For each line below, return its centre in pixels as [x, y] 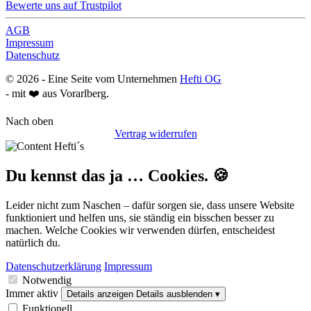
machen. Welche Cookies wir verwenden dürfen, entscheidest [140, 230]
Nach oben [30, 121]
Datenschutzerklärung [53, 266]
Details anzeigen [100, 294]
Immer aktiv [32, 293]
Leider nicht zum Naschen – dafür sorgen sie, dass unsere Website [150, 205]
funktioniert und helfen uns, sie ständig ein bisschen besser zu [140, 217]
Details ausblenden [174, 294]
